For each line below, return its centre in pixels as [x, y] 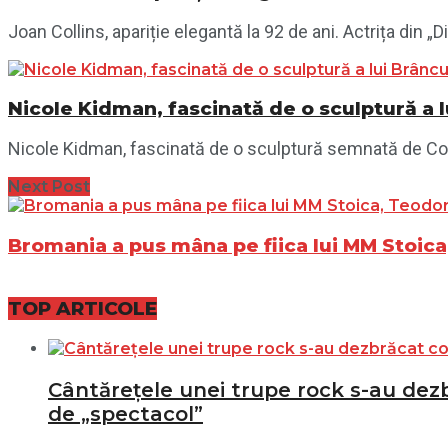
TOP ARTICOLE [82, 308]
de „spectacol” [125, 413]
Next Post [49, 187]
